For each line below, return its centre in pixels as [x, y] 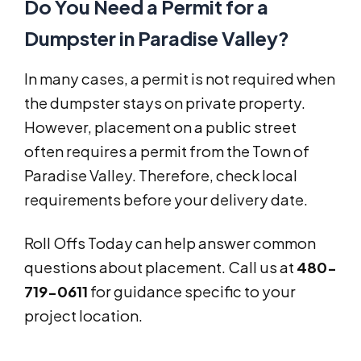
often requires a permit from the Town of [167, 151]
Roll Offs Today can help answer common [170, 243]
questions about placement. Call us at [160, 268]
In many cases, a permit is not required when [180, 79]
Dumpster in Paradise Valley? [157, 38]
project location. [83, 316]
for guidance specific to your [192, 292]
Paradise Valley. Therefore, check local [161, 176]
